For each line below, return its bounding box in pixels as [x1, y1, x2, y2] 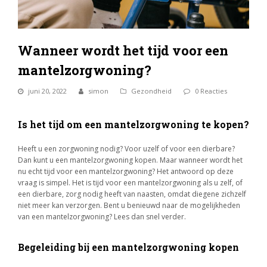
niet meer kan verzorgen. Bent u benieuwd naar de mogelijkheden [18, 200, 240, 210]
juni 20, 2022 [28, 86, 67, 95]
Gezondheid [131, 86, 172, 95]
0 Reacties [195, 86, 227, 95]
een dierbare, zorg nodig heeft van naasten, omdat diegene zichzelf [18, 189, 246, 199]
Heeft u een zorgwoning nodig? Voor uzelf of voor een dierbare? [18, 144, 235, 154]
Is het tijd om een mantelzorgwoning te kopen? [18, 118, 249, 131]
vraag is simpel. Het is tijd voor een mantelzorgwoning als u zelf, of [18, 178, 243, 188]
